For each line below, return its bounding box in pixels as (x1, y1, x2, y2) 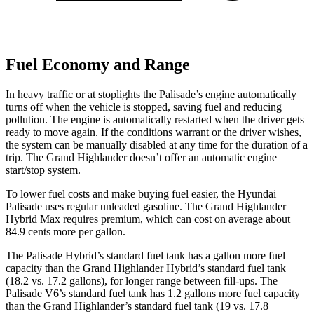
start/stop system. (6, 163, 81, 176)
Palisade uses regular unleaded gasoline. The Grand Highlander (6, 200, 286, 212)
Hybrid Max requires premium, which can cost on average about (6, 212, 290, 225)
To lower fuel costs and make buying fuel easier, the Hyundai (6, 187, 276, 200)
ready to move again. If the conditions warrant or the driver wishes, (6, 125, 301, 138)
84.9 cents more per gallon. (6, 225, 125, 238)
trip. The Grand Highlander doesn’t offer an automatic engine (6, 151, 277, 163)
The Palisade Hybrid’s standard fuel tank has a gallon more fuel (6, 249, 285, 261)
